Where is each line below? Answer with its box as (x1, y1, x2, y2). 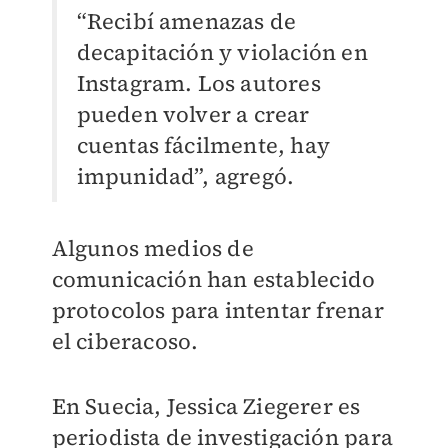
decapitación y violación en (76, 37, 368, 68)
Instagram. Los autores (76, 68, 321, 99)
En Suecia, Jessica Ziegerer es (51, 391, 361, 422)
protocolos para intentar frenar (51, 295, 384, 326)
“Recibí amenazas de (76, 6, 297, 37)
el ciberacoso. (51, 326, 199, 357)
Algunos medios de (51, 233, 254, 264)
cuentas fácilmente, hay (76, 130, 331, 161)
